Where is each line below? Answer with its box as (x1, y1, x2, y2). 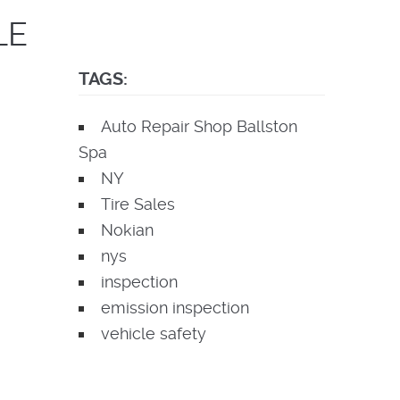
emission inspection (101, 298, 249, 317)
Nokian (101, 221, 154, 239)
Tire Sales (101, 195, 175, 213)
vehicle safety (101, 324, 206, 343)
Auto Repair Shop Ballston (101, 117, 297, 136)
